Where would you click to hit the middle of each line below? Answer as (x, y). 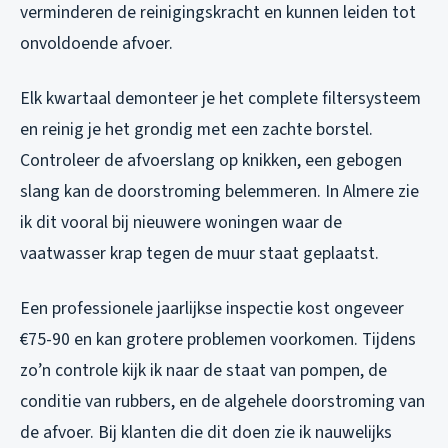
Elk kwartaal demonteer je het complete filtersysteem (220, 98)
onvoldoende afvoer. (96, 43)
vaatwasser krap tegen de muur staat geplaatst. (199, 253)
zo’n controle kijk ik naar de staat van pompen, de (203, 370)
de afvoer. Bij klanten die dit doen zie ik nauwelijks (206, 432)
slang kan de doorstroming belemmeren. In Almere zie (219, 191)
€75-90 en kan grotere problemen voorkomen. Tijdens (218, 339)
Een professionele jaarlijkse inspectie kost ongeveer (212, 308)
